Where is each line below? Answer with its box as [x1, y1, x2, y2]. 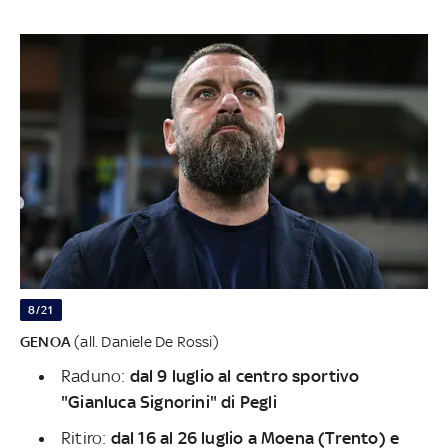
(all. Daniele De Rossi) [71, 332, 219, 350]
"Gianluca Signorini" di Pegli [61, 391, 277, 412]
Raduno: [61, 365, 130, 386]
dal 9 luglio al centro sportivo [129, 365, 359, 386]
